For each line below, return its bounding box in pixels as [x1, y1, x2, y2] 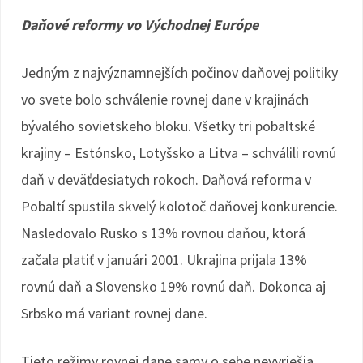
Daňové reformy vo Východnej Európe [21, 15, 258, 34]
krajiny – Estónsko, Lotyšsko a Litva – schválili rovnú [21, 143, 336, 162]
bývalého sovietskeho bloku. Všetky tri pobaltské [21, 117, 315, 135]
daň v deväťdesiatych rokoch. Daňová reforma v [21, 170, 311, 189]
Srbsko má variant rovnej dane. [21, 304, 207, 322]
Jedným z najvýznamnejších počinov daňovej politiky [21, 63, 338, 82]
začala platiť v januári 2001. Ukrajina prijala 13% [21, 250, 307, 269]
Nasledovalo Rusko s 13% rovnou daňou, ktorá [21, 224, 305, 242]
